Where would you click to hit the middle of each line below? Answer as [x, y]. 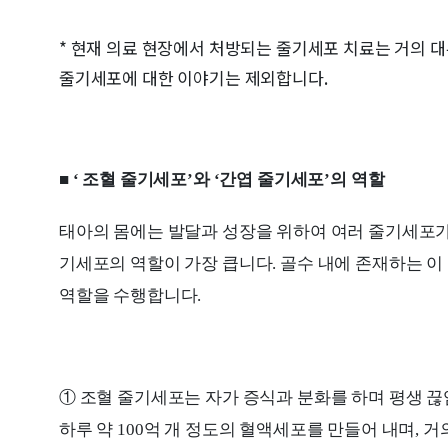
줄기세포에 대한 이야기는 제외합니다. [193, 78]
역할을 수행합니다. [130, 296]
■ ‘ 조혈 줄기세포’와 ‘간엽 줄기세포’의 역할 [222, 180]
